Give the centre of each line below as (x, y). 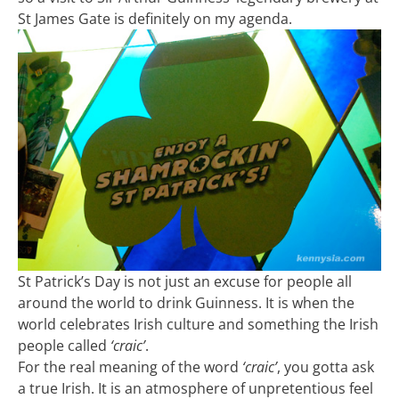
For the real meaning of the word (130, 367)
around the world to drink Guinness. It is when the (186, 303)
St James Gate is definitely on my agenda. (155, 19)
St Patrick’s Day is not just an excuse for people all (185, 282)
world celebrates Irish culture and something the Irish (198, 325)
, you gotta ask (326, 367)
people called (64, 346)
